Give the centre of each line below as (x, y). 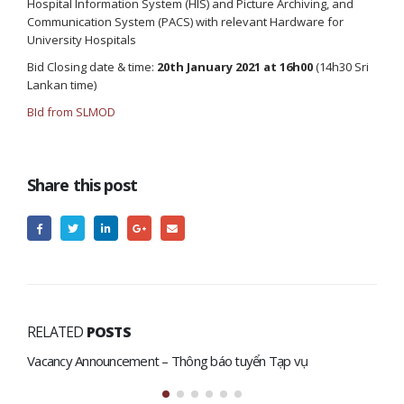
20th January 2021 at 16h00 (235, 67)
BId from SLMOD (71, 112)
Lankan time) (62, 85)
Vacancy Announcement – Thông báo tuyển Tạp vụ (168, 360)
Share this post (83, 185)
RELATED (57, 331)
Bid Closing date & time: (92, 67)
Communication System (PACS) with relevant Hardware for (185, 22)
